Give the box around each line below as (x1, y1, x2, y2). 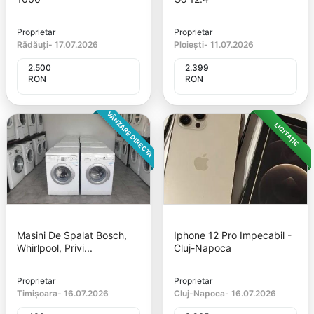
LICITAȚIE (273, 120, 301, 148)
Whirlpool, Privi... (17, 241, 93, 254)
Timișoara (17, 287, 57, 299)
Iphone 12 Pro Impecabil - (174, 228, 292, 241)
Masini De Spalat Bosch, (17, 228, 127, 241)
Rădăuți (17, 39, 48, 50)
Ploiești (174, 39, 204, 50)
